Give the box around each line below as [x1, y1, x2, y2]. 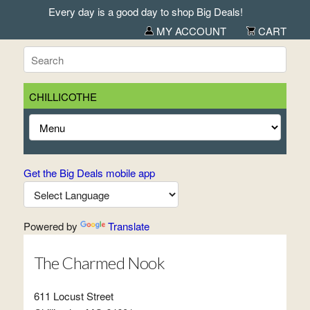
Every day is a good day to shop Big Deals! [42, 4, 237, 19]
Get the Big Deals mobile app [23, 165, 155, 180]
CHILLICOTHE [28, 89, 97, 104]
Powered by [23, 219, 80, 233]
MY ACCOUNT [154, 24, 227, 38]
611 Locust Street [33, 289, 113, 303]
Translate [107, 219, 149, 233]
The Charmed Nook [33, 253, 165, 273]
